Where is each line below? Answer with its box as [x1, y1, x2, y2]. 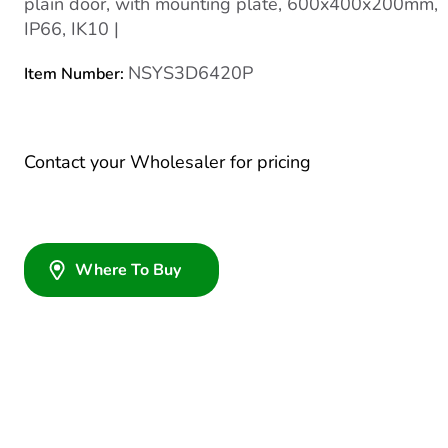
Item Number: [24, 63, 128, 85]
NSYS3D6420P [128, 61, 253, 85]
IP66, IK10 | [24, 17, 119, 41]
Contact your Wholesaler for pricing [24, 150, 311, 174]
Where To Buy [75, 259, 181, 281]
